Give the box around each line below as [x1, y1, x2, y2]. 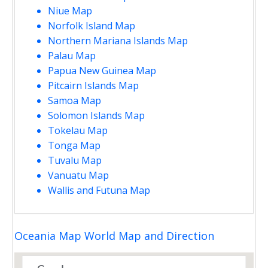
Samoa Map [48, 93, 101, 107]
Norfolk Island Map [48, 19, 135, 32]
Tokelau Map [48, 123, 108, 137]
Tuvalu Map [48, 153, 102, 167]
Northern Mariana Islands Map [48, 33, 188, 47]
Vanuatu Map [48, 168, 109, 182]
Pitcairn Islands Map [48, 78, 139, 92]
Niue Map [48, 4, 92, 17]
